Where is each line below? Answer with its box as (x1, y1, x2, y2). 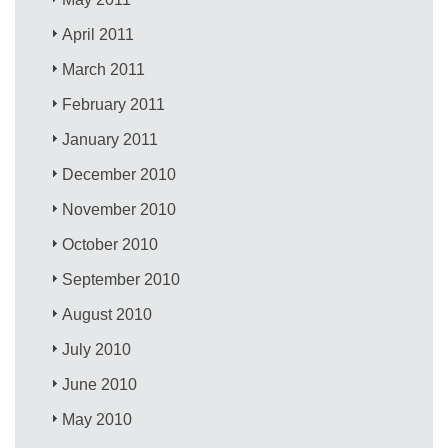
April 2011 (62, 25, 135, 43)
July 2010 (62, 340, 132, 358)
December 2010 (62, 165, 177, 183)
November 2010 (62, 200, 177, 218)
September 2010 (62, 270, 181, 288)
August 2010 (62, 305, 153, 323)
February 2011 (62, 95, 166, 113)
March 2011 (62, 60, 146, 78)
